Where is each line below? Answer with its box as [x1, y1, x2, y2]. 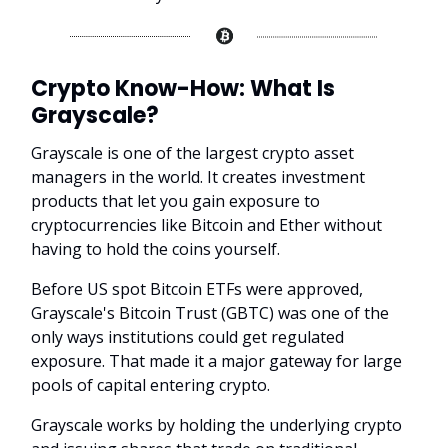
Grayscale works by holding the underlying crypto [31, 414, 402, 437]
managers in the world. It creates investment [31, 166, 365, 189]
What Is [245, 73, 335, 105]
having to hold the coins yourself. [31, 238, 280, 261]
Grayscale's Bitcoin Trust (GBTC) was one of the [31, 302, 389, 325]
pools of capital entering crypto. [31, 374, 270, 397]
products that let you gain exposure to [31, 190, 320, 213]
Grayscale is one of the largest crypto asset [31, 142, 354, 165]
